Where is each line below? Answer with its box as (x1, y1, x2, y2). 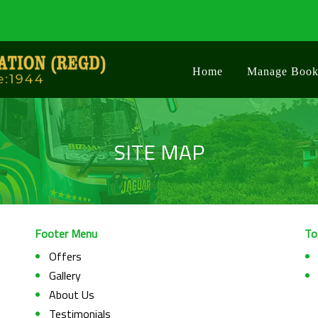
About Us (49, 286, 94, 303)
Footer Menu (35, 225, 97, 242)
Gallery (49, 267, 81, 284)
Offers (49, 248, 82, 265)
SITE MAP (114, 136, 204, 168)
